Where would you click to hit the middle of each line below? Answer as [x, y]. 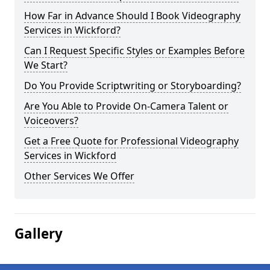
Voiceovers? [51, 121]
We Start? [46, 65]
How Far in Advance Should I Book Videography [132, 16]
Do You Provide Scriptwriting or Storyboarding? [133, 86]
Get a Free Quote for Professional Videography [131, 141]
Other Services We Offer [79, 176]
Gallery [39, 234]
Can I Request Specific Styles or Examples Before [134, 51]
